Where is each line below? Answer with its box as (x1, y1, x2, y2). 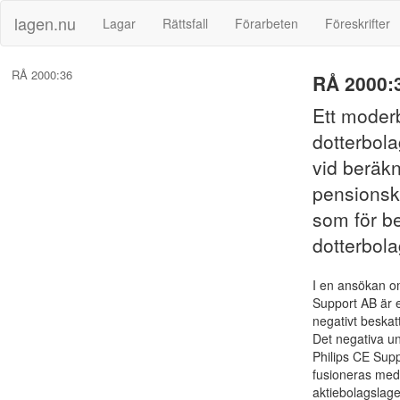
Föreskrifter (325, 14, 390, 32)
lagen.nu (14, 12, 76, 35)
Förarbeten (235, 14, 298, 32)
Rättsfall (162, 14, 208, 32)
